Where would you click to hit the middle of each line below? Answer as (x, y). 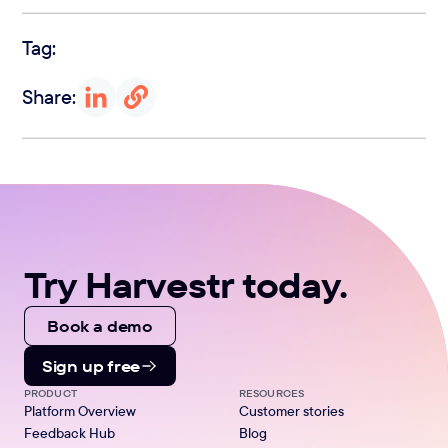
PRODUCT (50, 392)
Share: (49, 96)
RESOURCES (272, 392)
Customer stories (291, 410)
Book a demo (100, 325)
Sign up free (91, 365)
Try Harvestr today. (185, 284)
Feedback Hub (69, 432)
